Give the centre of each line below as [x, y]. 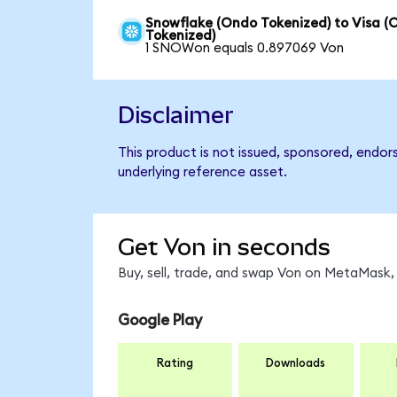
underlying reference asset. [202, 172]
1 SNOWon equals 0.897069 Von [245, 48]
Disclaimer [175, 115]
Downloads [296, 364]
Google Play [160, 320]
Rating [175, 364]
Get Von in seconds [224, 248]
